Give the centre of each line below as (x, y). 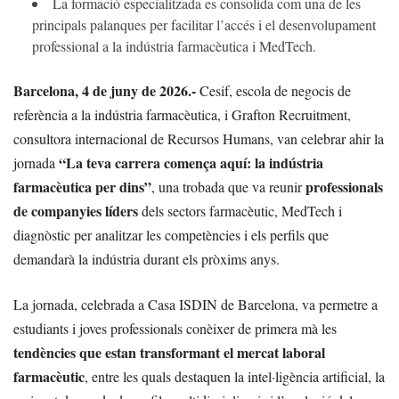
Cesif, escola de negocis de (275, 91)
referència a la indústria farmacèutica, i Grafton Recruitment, (182, 115)
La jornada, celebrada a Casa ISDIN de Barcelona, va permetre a (195, 305)
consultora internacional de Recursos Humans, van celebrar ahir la (199, 139)
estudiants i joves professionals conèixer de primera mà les (175, 329)
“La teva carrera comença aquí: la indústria (191, 163)
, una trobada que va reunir (228, 187)
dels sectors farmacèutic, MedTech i (240, 211)
